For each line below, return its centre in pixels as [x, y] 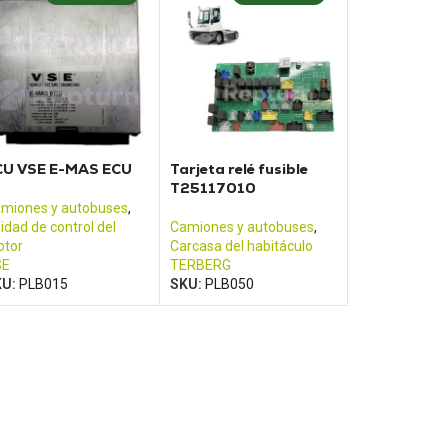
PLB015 [43, 283]
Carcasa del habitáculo [242, 245]
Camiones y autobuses [242, 226]
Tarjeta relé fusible [239, 168]
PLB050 [230, 283]
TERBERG [201, 264]
